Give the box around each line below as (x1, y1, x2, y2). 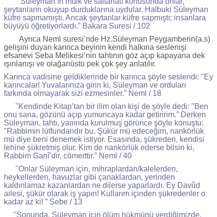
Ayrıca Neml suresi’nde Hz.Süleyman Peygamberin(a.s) (4, 34, 210, 43)
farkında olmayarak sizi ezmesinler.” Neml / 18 (4, 89, 161, 97)
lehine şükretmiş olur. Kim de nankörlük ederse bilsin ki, (4, 143, 194, 152)
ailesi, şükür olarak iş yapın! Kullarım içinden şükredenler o (4, 189, 205, 198)
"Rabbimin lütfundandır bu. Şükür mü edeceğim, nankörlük (4, 126, 204, 135)
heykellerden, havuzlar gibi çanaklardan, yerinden (4, 172, 175, 181)
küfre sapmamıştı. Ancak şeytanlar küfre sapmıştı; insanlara (4, 13, 206, 22)
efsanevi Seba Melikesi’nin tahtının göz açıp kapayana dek (4, 51, 205, 60)
